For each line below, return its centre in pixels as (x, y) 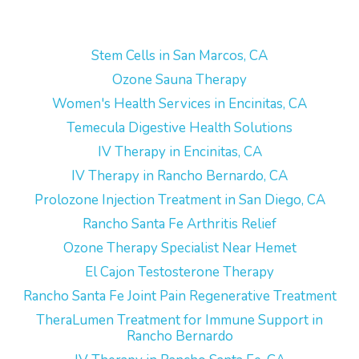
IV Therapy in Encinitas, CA (179, 152)
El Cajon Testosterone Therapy (179, 272)
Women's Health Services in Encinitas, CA (179, 104)
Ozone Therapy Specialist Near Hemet (179, 248)
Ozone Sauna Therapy (179, 80)
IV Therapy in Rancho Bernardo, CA (179, 176)
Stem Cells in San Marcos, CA (179, 56)
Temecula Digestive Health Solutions (179, 128)
